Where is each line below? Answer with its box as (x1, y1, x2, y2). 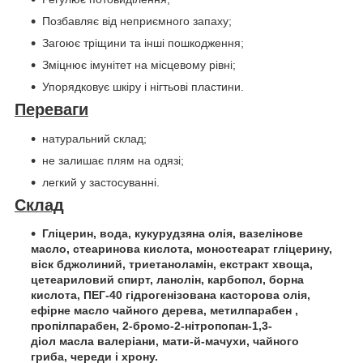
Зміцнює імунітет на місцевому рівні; (42, 58, 236, 72)
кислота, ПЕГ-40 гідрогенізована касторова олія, (31, 288, 310, 302)
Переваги (15, 100, 88, 119)
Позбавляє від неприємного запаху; (42, 15, 232, 28)
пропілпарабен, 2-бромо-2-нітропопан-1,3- (31, 319, 272, 333)
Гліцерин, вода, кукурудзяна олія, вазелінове (42, 227, 303, 241)
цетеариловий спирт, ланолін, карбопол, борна (31, 273, 304, 287)
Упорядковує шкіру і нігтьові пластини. (42, 80, 244, 94)
